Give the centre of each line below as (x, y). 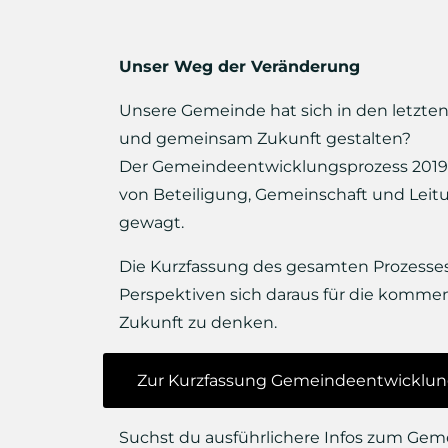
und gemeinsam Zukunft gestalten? (265, 138)
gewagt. (151, 222)
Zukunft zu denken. (198, 322)
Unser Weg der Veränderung (239, 66)
